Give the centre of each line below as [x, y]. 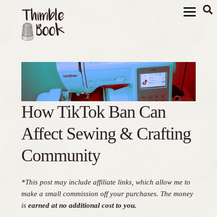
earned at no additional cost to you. [82, 205]
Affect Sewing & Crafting [106, 133]
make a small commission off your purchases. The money [107, 193]
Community [61, 155]
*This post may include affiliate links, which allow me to [106, 182]
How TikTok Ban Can [93, 112]
